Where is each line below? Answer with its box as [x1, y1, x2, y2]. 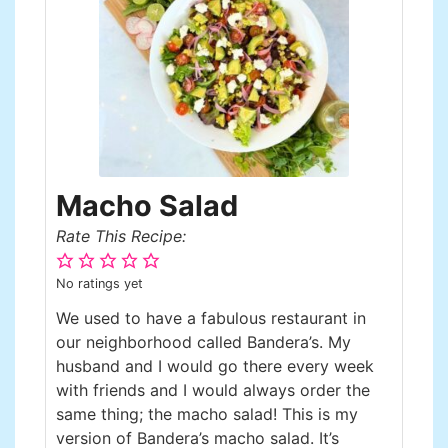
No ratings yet [56, 275, 143, 291]
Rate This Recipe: [66, 225, 186, 246]
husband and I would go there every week [56, 355, 374, 376]
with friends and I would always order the [56, 379, 370, 400]
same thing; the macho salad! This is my [56, 403, 358, 424]
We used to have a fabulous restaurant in [56, 307, 366, 328]
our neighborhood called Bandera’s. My [56, 331, 351, 352]
